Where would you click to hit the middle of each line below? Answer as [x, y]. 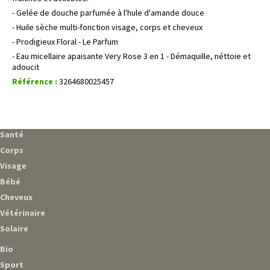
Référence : [35, 81]
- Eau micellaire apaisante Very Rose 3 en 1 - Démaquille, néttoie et [131, 56]
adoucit [26, 67]
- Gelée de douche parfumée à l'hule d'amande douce [108, 12]
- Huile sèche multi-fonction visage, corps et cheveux [107, 27]
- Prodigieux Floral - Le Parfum [65, 41]
